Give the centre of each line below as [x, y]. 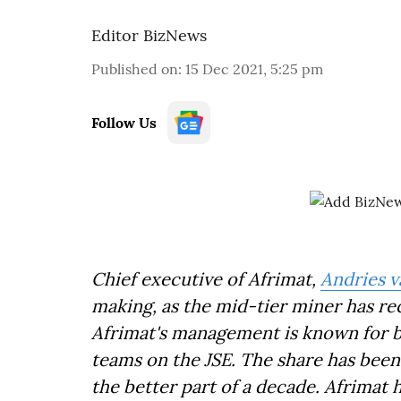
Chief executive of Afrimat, [206, 279]
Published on [135, 69]
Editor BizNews [149, 35]
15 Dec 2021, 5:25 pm [254, 69]
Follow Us [124, 123]
